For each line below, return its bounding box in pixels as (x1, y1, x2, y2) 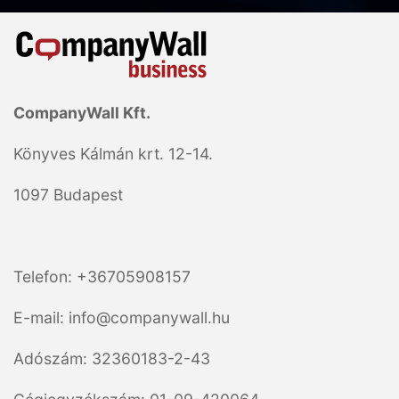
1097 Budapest (13, 185, 123, 205)
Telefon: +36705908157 (13, 267, 191, 287)
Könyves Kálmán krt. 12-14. (13, 144, 213, 164)
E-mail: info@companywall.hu (13, 308, 230, 328)
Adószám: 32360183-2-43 (13, 349, 210, 369)
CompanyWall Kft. (13, 103, 151, 123)
